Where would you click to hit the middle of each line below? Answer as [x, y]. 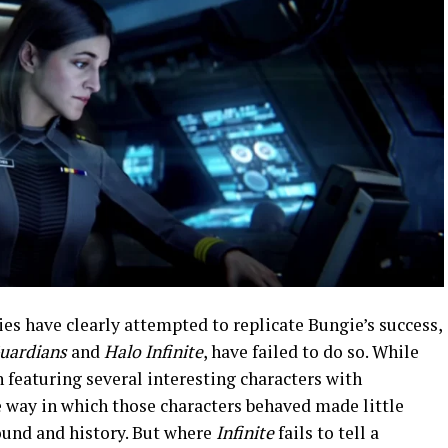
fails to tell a [326, 433]
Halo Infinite [153, 352]
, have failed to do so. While [311, 352]
